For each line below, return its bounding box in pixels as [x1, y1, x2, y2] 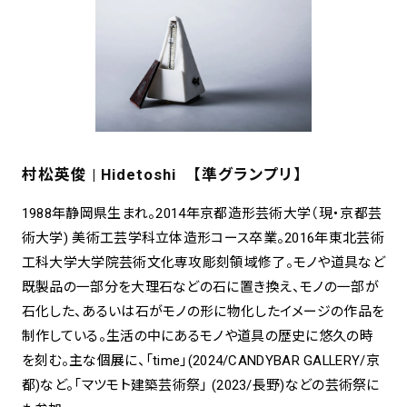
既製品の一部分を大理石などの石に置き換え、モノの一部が [21, 278, 379, 295]
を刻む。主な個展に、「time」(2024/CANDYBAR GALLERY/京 [21, 352, 380, 369]
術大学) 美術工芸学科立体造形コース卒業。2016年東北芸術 [21, 229, 384, 246]
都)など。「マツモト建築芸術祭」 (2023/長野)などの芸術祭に [21, 376, 380, 393]
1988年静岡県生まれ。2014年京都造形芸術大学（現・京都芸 [21, 204, 382, 222]
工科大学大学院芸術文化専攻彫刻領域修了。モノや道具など [21, 253, 385, 271]
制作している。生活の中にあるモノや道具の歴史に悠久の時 [21, 327, 373, 344]
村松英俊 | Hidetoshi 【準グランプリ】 [21, 164, 303, 184]
